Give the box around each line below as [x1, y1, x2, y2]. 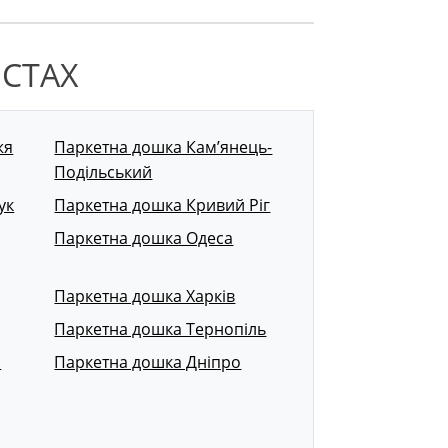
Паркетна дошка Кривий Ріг [54, 194, 271, 217]
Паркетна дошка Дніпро [54, 351, 242, 374]
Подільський [54, 161, 153, 184]
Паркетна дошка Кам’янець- [54, 136, 273, 159]
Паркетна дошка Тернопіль [54, 318, 267, 341]
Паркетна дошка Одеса [54, 227, 234, 250]
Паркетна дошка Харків [54, 285, 236, 308]
